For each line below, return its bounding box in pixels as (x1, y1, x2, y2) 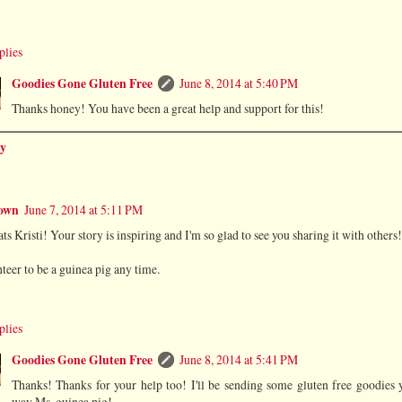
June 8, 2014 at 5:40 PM (179, 74, 298, 92)
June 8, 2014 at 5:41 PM (179, 351, 298, 369)
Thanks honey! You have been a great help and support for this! (11, 100, 324, 118)
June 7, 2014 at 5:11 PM (24, 200, 143, 218)
